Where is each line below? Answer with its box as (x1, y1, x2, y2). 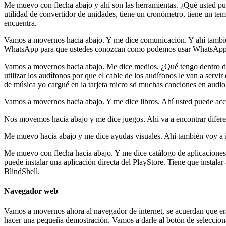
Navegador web (4, 187, 58, 196)
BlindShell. (4, 167, 40, 176)
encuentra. (4, 19, 37, 28)
